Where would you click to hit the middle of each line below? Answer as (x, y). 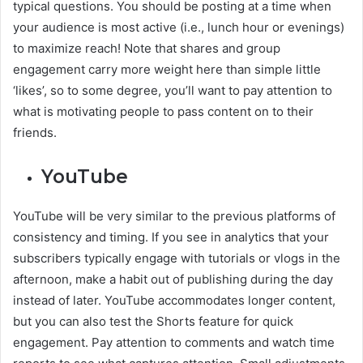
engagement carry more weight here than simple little (167, 69)
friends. (35, 132)
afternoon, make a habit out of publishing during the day (173, 279)
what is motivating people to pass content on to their (163, 111)
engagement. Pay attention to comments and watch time (174, 342)
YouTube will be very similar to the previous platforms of (174, 216)
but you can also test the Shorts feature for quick (153, 321)
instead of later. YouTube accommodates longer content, (174, 300)
